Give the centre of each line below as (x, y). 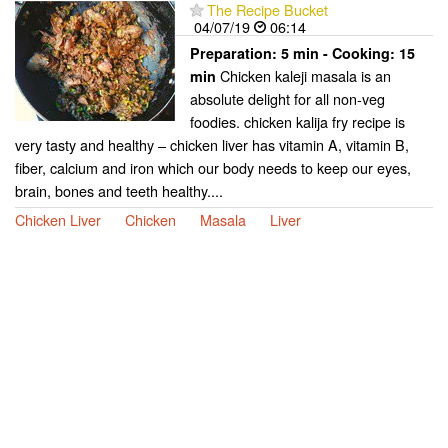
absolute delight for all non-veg (287, 98)
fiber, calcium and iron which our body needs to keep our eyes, (213, 167)
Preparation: (235, 52)
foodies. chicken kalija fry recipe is (297, 121)
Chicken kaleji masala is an (303, 75)
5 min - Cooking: (340, 52)
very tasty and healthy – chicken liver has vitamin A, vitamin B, (212, 144)
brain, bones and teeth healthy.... (119, 190)
